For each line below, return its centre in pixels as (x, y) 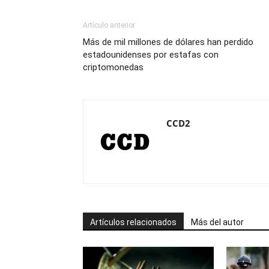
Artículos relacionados (133, 222)
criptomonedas (113, 67)
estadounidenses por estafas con (151, 55)
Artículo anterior (109, 25)
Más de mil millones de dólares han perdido (168, 42)
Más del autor (217, 222)
